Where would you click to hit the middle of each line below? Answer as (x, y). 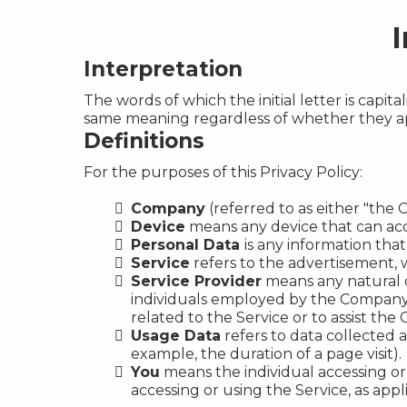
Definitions (144, 141)
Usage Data (176, 336)
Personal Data (188, 245)
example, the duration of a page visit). (266, 354)
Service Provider (196, 281)
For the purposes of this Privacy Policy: (223, 172)
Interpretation (163, 69)
